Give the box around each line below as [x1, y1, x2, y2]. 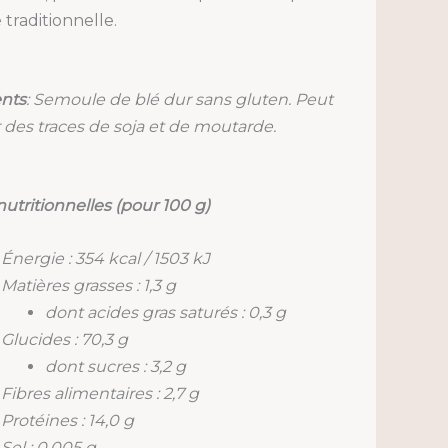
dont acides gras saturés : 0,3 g [44, 302, 286, 322]
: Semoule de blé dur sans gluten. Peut [25, 89, 333, 109]
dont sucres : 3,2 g [44, 356, 186, 376]
